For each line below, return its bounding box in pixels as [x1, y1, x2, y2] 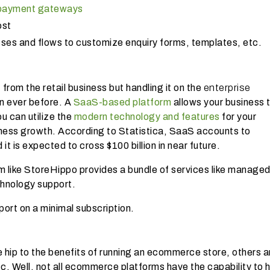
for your [219, 111, 256, 122]
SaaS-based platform [73, 96, 171, 107]
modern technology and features [74, 111, 220, 122]
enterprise [203, 82, 251, 93]
